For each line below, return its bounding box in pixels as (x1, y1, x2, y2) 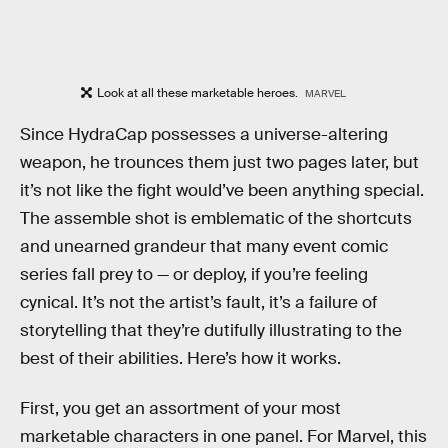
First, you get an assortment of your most (20, 397, 341, 419)
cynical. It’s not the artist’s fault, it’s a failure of (20, 292, 377, 314)
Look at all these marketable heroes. (97, 85, 302, 102)
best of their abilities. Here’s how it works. (20, 348, 341, 370)
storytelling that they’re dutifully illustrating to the (20, 320, 402, 342)
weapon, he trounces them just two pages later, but (20, 152, 419, 174)
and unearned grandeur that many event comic (20, 236, 388, 258)
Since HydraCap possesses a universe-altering (20, 124, 388, 146)
